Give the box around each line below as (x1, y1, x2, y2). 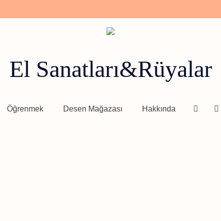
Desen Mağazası (63, 105, 122, 113)
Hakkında (142, 105, 176, 113)
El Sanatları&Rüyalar (9, 56, 212, 82)
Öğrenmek (7, 105, 43, 113)
